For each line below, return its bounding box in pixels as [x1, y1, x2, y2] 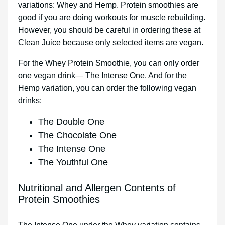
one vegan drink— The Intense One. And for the [18, 71, 187, 80]
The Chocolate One [38, 130, 117, 140]
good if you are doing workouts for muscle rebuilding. [18, 13, 205, 22]
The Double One [38, 116, 104, 127]
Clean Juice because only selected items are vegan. [18, 38, 203, 47]
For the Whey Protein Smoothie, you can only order [18, 58, 199, 67]
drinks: [18, 96, 42, 105]
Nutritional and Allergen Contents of [18, 182, 176, 194]
